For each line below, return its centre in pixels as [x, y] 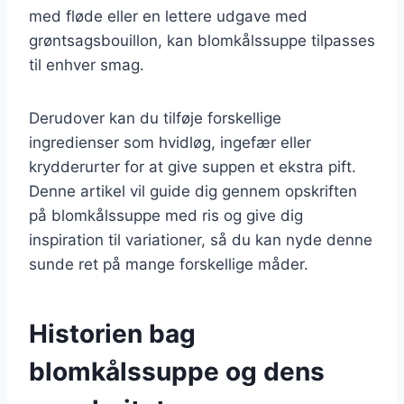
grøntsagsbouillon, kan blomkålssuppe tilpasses [202, 40]
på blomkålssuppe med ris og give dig [166, 215]
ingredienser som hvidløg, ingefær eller [170, 142]
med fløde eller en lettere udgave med [168, 16]
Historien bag [112, 333]
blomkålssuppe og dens [177, 371]
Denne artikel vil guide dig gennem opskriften [193, 191]
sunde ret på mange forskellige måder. [169, 264]
